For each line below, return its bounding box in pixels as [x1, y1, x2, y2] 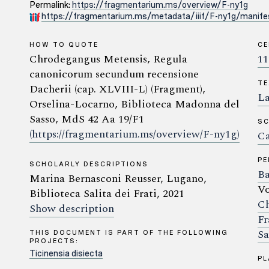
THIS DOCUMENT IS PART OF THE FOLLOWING [29, 228, 228, 237]
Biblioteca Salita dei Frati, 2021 [29, 186, 184, 202]
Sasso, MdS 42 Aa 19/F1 [29, 111, 144, 127]
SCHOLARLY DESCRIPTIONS [29, 160, 148, 168]
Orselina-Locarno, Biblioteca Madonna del [29, 96, 240, 112]
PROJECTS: [29, 237, 79, 245]
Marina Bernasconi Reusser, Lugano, [29, 171, 207, 187]
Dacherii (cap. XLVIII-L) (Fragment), [29, 81, 205, 97]
